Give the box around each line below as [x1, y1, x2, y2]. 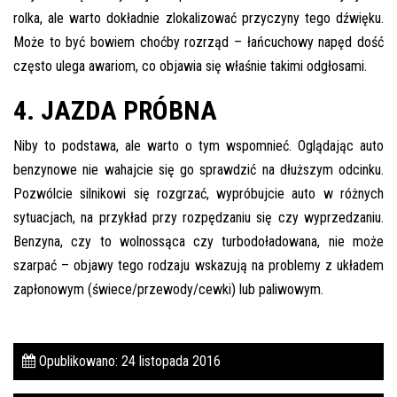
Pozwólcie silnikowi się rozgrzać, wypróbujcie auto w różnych [13, 184, 384, 202]
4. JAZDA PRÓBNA [13, 94, 217, 126]
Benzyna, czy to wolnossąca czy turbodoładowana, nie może [13, 232, 384, 250]
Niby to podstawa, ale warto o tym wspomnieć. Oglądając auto [13, 136, 384, 154]
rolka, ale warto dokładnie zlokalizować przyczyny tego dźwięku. [13, 9, 384, 27]
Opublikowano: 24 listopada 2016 [35, 352, 221, 370]
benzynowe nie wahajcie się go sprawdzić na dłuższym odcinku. [13, 160, 384, 178]
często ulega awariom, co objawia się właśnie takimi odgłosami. [13, 57, 367, 74]
